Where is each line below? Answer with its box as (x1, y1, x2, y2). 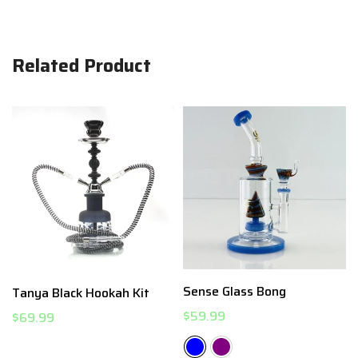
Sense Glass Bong (183, 280, 286, 301)
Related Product (12, 51, 151, 81)
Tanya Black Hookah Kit (12, 282, 149, 303)
